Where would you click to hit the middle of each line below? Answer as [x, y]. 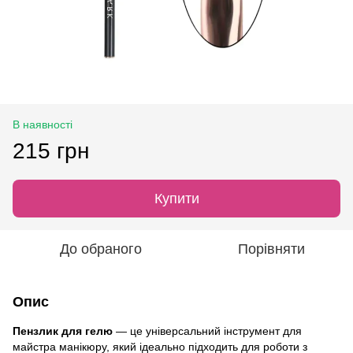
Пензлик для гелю [63, 331]
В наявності [43, 124]
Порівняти [271, 249]
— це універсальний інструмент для [207, 331]
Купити [176, 198]
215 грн [51, 150]
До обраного [101, 249]
